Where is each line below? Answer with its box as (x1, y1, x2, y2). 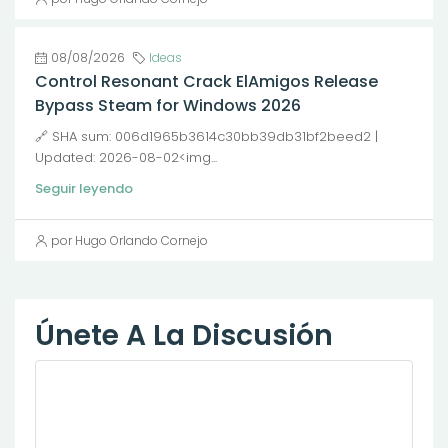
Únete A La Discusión (35, 316, 333, 355)
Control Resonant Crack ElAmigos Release (35, 70, 378, 93)
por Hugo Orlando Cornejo (51, 232, 208, 249)
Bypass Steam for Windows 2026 (35, 94, 301, 117)
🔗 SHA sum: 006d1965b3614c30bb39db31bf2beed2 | (35, 127, 378, 146)
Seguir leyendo (35, 179, 133, 198)
